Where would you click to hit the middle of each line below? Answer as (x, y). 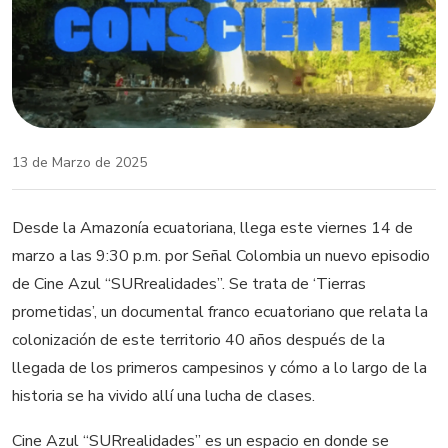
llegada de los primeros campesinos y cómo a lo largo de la (219, 367)
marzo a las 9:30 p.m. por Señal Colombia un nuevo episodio (221, 255)
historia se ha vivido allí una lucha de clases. (163, 395)
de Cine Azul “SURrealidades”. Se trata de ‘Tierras (189, 283)
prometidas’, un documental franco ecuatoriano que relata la (220, 311)
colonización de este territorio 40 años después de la (198, 339)
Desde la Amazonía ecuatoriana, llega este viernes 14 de (212, 227)
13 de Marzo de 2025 (79, 162)
